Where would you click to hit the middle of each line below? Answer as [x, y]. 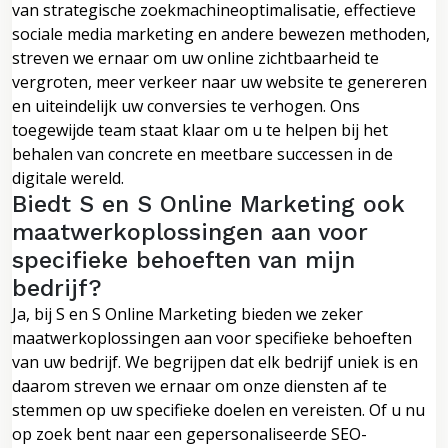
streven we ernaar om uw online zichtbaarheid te [195, 57]
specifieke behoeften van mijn [183, 259]
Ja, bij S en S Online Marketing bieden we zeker [187, 313]
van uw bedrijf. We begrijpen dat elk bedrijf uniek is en [215, 361]
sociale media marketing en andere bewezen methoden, [221, 33]
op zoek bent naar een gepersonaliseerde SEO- [189, 433]
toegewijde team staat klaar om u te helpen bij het [200, 129]
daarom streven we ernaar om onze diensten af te [199, 385]
